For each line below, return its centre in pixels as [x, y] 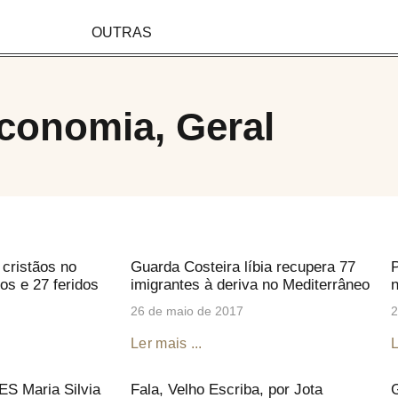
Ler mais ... [167, 343]
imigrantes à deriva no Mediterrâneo [250, 284]
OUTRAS [122, 32]
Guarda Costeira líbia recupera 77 [243, 267]
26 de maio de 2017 [187, 310]
